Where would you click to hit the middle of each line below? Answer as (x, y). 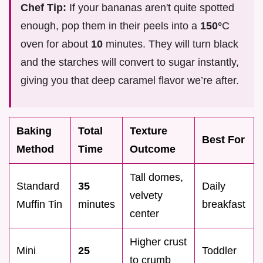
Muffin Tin (39, 204)
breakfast (224, 204)
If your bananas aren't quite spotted (150, 7)
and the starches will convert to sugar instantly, (130, 62)
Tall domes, (156, 177)
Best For (223, 139)
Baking (34, 131)
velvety (146, 195)
